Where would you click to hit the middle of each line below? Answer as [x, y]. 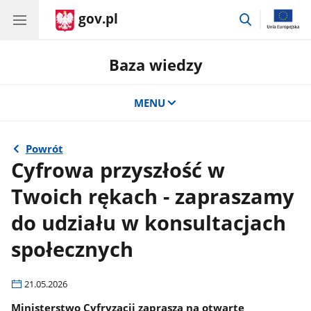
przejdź [270, 17]
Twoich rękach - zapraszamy [153, 196]
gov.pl [98, 19]
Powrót [44, 149]
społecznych [73, 249]
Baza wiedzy [155, 65]
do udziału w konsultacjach [149, 222]
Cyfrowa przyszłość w [118, 170]
